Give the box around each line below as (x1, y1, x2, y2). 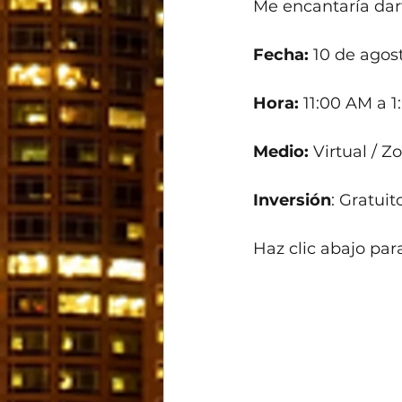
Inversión (253, 190, 331, 211)
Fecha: (253, 45, 309, 66)
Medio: (253, 142, 313, 162)
